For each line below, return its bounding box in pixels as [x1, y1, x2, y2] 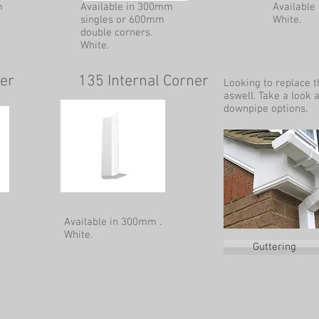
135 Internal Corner [78, 72, 209, 91]
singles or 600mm [80, 14, 164, 26]
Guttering [252, 241, 296, 253]
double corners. [80, 26, 152, 39]
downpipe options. [224, 103, 308, 115]
